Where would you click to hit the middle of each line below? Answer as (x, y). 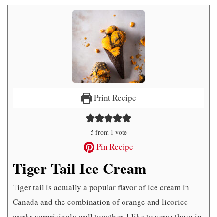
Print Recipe (114, 97)
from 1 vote (110, 132)
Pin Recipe (114, 146)
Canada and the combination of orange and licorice (100, 201)
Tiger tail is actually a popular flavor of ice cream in (101, 187)
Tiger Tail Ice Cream (79, 168)
